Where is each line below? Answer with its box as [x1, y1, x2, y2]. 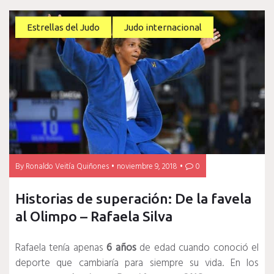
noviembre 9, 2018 [117, 160, 177, 174]
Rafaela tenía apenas [15, 240, 107, 257]
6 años [106, 240, 136, 257]
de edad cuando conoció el [136, 240, 259, 257]
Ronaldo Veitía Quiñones [26, 160, 109, 174]
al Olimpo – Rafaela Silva [15, 209, 172, 224]
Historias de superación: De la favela [15, 191, 251, 207]
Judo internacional [124, 21, 202, 32]
